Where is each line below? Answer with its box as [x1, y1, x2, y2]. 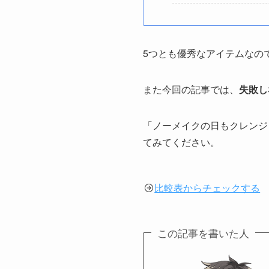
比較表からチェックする [154, 180, 261, 195]
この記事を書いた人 [157, 225, 249, 240]
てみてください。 [143, 134, 220, 149]
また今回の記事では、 [143, 82, 239, 96]
